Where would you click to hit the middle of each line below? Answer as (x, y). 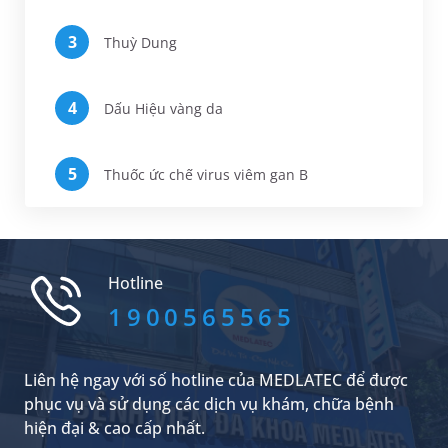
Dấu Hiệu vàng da (163, 108)
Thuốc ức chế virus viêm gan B (206, 174)
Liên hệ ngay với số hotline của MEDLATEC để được (216, 380)
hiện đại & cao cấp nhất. (114, 428)
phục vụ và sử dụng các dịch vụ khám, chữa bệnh (209, 404)
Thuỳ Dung (140, 42)
